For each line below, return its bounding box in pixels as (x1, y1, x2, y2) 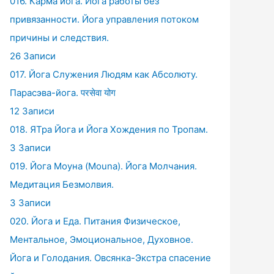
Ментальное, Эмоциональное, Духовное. (10, 234, 193, 246)
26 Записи (10, 50, 56, 62)
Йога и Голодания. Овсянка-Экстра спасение (10, 252, 211, 264)
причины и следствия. (10, 32, 109, 44)
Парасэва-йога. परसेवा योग (10, 87, 116, 99)
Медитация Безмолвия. (10, 179, 114, 191)
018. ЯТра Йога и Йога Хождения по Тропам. (10, 124, 208, 136)
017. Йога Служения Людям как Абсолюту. (10, 68, 198, 81)
